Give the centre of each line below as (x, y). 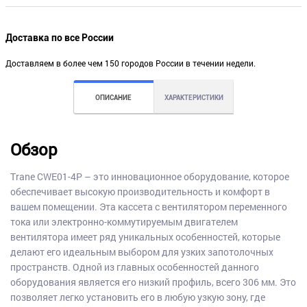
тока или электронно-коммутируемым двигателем (124, 222)
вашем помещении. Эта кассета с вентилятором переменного (148, 207)
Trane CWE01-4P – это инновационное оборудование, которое (149, 177)
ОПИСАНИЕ (114, 98)
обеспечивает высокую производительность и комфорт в (140, 192)
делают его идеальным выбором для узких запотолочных (142, 252)
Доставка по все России (60, 37)
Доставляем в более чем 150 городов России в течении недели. (131, 63)
